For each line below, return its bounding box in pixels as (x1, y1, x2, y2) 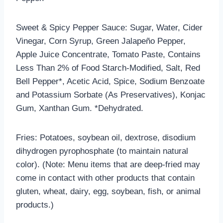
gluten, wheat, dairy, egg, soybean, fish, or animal (16, 186, 201, 196)
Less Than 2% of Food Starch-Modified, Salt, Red (16, 63, 200, 73)
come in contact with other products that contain (16, 173, 195, 183)
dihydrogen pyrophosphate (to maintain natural (16, 146, 188, 156)
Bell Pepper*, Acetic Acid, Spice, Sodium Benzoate (16, 76, 205, 86)
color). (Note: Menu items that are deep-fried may (16, 159, 200, 169)
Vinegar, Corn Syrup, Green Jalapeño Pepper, (16, 36, 186, 46)
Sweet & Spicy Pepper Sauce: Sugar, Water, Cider (16, 22, 203, 32)
